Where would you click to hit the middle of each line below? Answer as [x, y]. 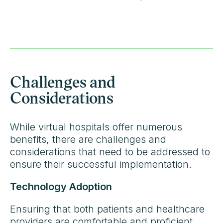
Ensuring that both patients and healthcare [107, 209]
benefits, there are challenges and [88, 139]
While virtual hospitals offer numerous [96, 127]
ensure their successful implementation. [101, 164]
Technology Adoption [61, 186]
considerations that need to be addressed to [110, 152]
